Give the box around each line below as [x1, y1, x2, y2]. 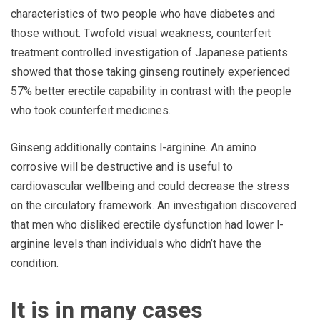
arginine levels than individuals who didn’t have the [11, 236, 261, 251]
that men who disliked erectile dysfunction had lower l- [11, 217, 284, 231]
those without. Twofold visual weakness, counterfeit [11, 26, 271, 40]
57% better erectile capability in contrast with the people [11, 84, 291, 98]
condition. [11, 256, 59, 270]
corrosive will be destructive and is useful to [11, 159, 233, 174]
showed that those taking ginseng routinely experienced [11, 64, 290, 79]
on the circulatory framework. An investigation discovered [11, 198, 296, 212]
